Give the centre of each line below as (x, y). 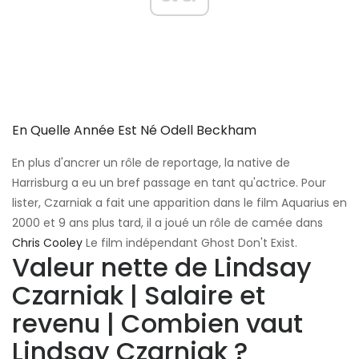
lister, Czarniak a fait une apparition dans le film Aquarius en (179, 202)
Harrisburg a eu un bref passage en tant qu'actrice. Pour (169, 182)
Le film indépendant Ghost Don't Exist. (190, 242)
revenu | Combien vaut (157, 323)
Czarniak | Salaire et (139, 295)
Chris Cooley (47, 242)
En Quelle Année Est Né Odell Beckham (134, 130)
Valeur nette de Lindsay (162, 267)
